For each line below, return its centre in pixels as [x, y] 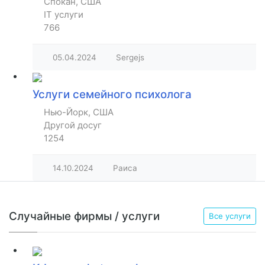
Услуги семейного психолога [112, 95]
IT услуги [64, 15]
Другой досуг [73, 125]
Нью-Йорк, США [79, 112]
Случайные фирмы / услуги [84, 216]
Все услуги [230, 216]
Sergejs [130, 58]
